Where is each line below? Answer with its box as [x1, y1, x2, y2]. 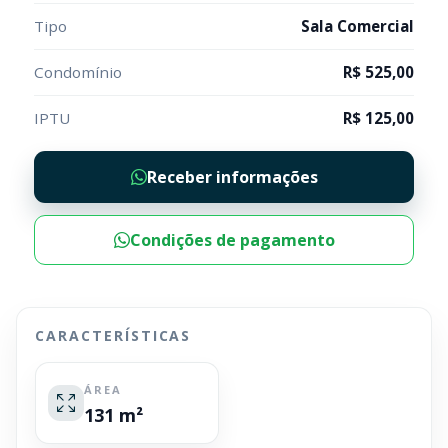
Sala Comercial [301, 16, 414, 36]
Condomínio [34, 62, 122, 82]
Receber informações [146, 166, 318, 188]
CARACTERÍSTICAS [35, 326, 192, 345]
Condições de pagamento [129, 229, 335, 251]
